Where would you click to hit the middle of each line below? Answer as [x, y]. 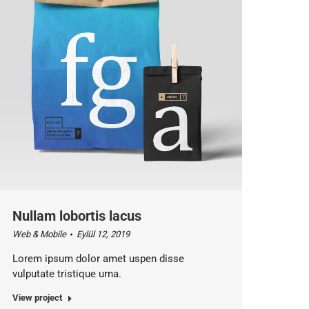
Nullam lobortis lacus [77, 216]
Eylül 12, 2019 [103, 235]
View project [37, 298]
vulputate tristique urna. [67, 274]
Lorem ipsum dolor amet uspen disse [98, 259]
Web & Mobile [39, 235]
